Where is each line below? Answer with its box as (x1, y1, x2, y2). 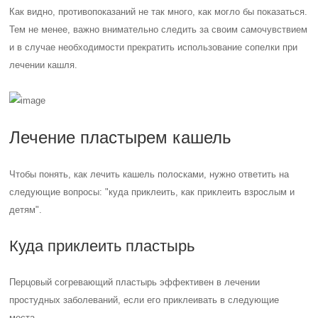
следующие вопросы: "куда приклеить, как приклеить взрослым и (9, 187, 295, 197)
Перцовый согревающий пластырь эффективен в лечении (9, 277, 261, 287)
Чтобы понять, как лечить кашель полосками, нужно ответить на (9, 169, 290, 180)
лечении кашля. (9, 60, 78, 70)
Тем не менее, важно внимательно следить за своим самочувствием (9, 24, 308, 35)
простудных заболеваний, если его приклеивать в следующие (9, 295, 280, 305)
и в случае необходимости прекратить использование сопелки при (9, 42, 298, 53)
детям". (9, 204, 43, 215)
